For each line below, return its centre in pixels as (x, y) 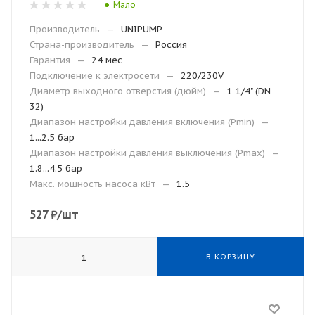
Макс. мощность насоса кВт (92, 184)
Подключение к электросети (95, 76)
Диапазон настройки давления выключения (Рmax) (147, 153)
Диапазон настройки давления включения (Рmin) (142, 122)
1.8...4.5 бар (56, 168)
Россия (171, 45)
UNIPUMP (142, 29)
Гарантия (50, 60)
